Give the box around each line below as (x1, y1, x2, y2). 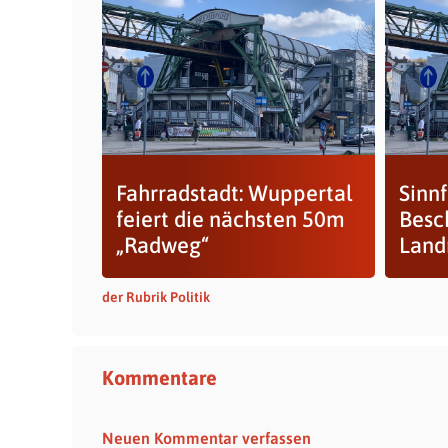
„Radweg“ (115, 232, 209, 258)
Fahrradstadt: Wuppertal (115, 180, 353, 206)
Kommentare (102, 366, 217, 389)
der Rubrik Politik (102, 289, 210, 305)
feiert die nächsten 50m (115, 206, 345, 232)
